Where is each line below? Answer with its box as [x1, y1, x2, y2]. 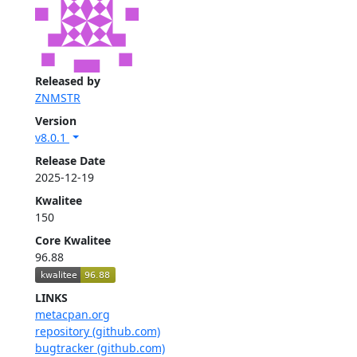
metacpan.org [35, 307, 110, 323]
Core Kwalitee [35, 233, 111, 248]
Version [35, 113, 76, 128]
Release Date [35, 153, 105, 168]
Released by [35, 73, 100, 88]
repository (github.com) [35, 324, 160, 339]
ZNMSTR [35, 90, 80, 105]
